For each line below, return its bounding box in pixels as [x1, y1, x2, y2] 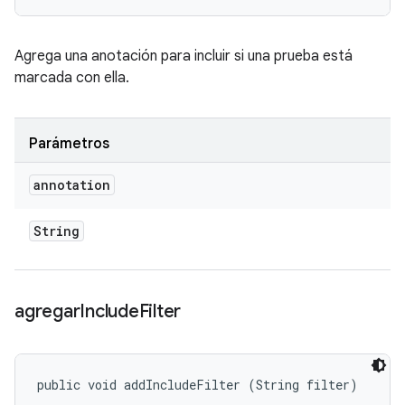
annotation [33, 176, 110, 193]
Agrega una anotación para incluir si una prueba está [14, 47, 353, 65]
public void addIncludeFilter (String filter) [37, 376, 358, 393]
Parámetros [29, 135, 109, 153]
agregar [14, 300, 80, 323]
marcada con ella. [14, 69, 129, 87]
